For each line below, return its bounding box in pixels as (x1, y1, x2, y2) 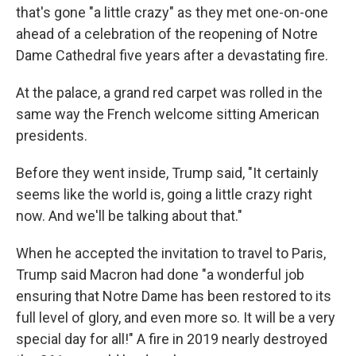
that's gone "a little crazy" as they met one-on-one (16, 4, 328, 21)
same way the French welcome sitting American (16, 106, 319, 122)
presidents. (16, 127, 87, 144)
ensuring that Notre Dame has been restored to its (16, 288, 331, 304)
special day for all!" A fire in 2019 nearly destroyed (16, 331, 327, 347)
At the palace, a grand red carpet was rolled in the (16, 84, 323, 101)
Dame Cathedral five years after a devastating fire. (16, 47, 328, 64)
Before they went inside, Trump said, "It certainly (16, 164, 319, 181)
